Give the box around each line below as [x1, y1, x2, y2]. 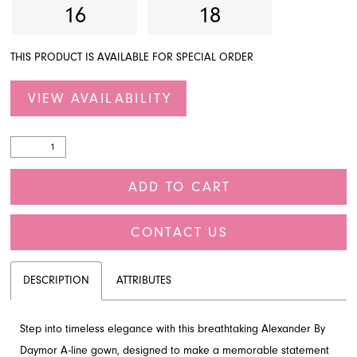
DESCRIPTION [23, 274, 90, 288]
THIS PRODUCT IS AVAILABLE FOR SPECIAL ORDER [10, 51, 254, 65]
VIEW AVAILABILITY [27, 89, 172, 106]
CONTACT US [131, 223, 229, 240]
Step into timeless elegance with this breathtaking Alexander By [20, 323, 326, 336]
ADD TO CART [127, 178, 231, 195]
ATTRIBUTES [116, 274, 172, 288]
